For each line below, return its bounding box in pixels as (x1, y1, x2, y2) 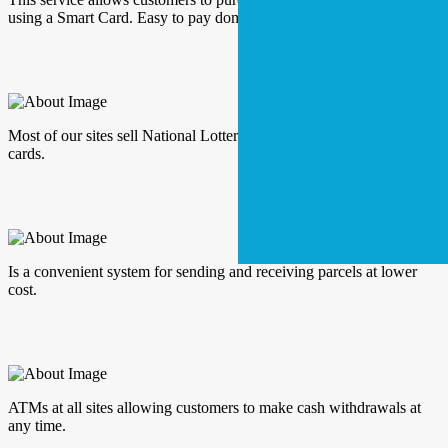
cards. (8, 145, 45, 163)
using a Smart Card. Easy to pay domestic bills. (8, 9, 305, 27)
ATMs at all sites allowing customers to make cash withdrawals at (8, 399, 421, 417)
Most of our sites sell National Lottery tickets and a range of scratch (8, 127, 432, 145)
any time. (8, 417, 66, 435)
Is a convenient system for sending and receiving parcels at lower (8, 263, 417, 281)
